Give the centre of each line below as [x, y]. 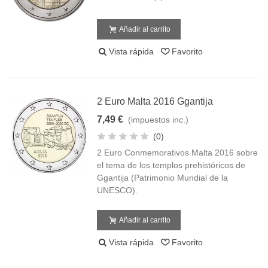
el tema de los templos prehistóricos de [171, 165]
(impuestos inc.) [159, 120]
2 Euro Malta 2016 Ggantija [155, 101]
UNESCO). [118, 190]
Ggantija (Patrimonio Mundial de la [163, 178]
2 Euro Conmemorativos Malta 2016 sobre [178, 153]
